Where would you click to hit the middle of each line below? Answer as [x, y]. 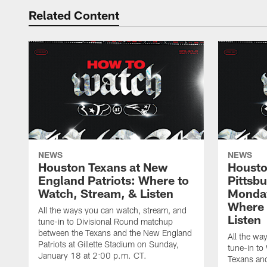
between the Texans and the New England [115, 233]
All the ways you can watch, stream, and [112, 210]
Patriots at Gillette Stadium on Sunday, [108, 244]
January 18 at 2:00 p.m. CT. [92, 256]
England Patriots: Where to [114, 180]
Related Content [74, 15]
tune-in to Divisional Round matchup [105, 222]
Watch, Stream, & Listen [106, 193]
